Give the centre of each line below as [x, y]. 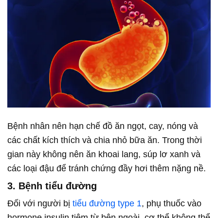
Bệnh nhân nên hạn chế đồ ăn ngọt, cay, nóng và [103, 126]
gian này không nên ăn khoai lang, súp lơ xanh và [104, 154]
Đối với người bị [40, 203]
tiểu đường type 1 [107, 203]
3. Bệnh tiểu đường [52, 186]
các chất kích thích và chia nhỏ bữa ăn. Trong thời [105, 140]
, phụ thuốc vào [172, 203]
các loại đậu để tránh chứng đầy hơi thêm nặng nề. [107, 168]
